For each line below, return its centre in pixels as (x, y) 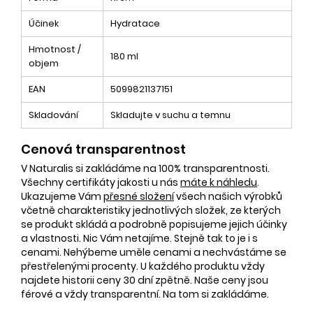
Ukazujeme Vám (62, 196)
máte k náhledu (219, 182)
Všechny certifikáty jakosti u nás (101, 182)
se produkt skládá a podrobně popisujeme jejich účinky (154, 224)
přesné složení (139, 196)
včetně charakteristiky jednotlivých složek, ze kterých (151, 210)
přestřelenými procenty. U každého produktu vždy (143, 266)
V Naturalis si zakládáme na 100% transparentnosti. (145, 168)
